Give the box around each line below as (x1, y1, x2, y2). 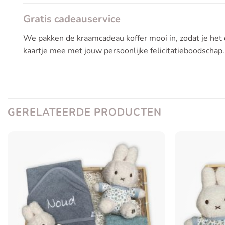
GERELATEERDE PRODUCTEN (8, 105, 162, 119)
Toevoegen (129, 155, 158, 163)
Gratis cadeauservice (23, 12, 121, 26)
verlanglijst (129, 169, 158, 177)
